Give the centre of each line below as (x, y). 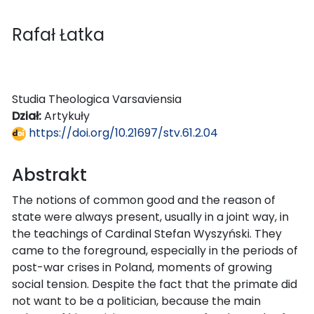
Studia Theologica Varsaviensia (97, 99)
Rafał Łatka (58, 34)
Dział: (28, 116)
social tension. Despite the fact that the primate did (155, 284)
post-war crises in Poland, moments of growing (142, 267)
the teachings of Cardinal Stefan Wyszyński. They (147, 233)
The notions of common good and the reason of (144, 200)
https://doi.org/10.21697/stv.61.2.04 (122, 132)
